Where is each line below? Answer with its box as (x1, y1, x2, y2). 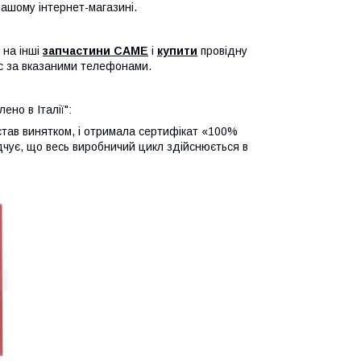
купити (157, 44, 197, 58)
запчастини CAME (43, 44, 148, 58)
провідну (197, 44, 247, 58)
